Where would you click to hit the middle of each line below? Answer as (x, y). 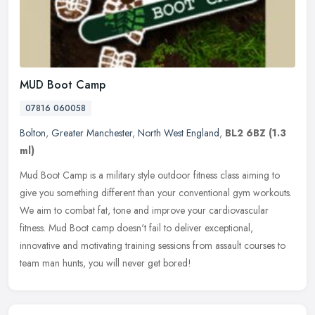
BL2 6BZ (245, 133)
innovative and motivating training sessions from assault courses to (153, 246)
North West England (179, 133)
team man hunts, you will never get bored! (105, 263)
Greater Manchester (92, 133)
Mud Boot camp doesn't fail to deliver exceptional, (151, 228)
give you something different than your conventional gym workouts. (156, 193)
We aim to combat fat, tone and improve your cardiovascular (144, 211)
